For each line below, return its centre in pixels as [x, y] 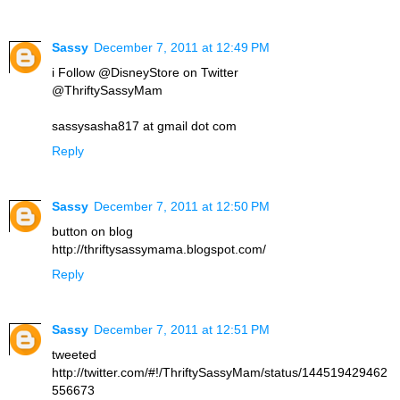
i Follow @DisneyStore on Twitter [145, 73]
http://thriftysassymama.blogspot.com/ [159, 250]
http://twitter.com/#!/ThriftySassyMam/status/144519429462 [220, 373]
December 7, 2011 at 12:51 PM [182, 330]
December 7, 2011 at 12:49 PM [182, 48]
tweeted [74, 355]
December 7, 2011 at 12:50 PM [182, 207]
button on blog [92, 232]
